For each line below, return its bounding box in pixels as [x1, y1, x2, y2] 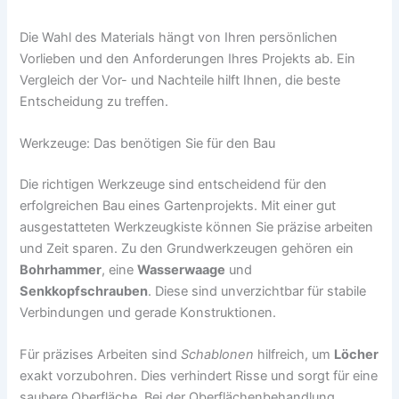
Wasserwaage [137, 261, 226, 278]
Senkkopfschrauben [20, 282, 149, 299]
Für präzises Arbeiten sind [20, 346, 182, 363]
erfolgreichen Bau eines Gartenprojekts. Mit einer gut [20, 197, 337, 214]
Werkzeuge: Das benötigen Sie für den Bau [20, 135, 276, 152]
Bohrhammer [20, 261, 102, 278]
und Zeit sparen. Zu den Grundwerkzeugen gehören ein [20, 240, 354, 256]
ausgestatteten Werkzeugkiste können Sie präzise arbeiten [20, 218, 374, 235]
